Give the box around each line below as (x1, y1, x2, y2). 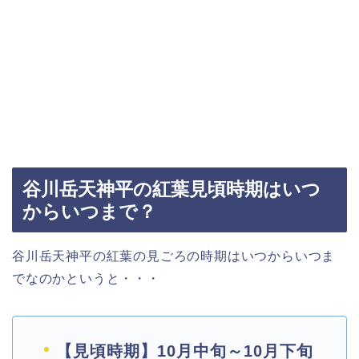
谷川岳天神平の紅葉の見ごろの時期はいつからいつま (12, 248, 336, 263)
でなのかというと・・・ (12, 271, 160, 285)
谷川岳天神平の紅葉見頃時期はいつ (22, 178, 321, 200)
